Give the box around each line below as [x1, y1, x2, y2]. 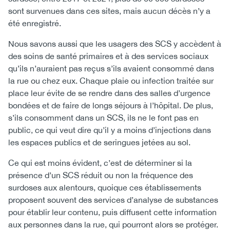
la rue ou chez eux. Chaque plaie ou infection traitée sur [8, 76, 214, 85]
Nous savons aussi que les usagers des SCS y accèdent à [8, 39, 221, 48]
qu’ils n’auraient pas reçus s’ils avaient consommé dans [8, 64, 214, 73]
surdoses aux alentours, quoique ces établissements [8, 183, 201, 192]
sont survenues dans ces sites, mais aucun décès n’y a [8, 6, 210, 15]
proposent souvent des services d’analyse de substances [8, 195, 218, 204]
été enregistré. [8, 18, 61, 28]
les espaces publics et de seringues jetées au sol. [8, 138, 190, 147]
